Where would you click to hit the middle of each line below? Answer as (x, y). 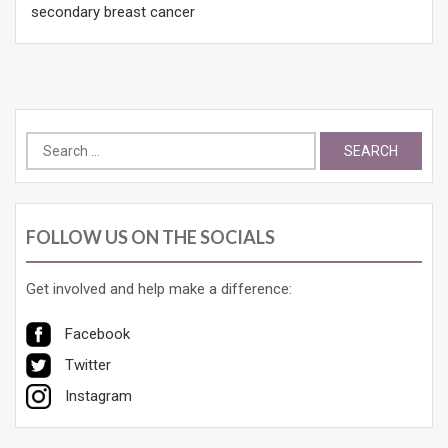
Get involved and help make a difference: (159, 289)
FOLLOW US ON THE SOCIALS (150, 237)
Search (48, 142)
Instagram (98, 396)
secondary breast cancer (113, 12)
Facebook (97, 334)
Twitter (88, 365)
